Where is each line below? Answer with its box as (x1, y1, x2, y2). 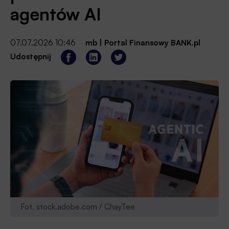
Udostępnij (10, 51, 51, 61)
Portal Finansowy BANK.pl (104, 37, 200, 48)
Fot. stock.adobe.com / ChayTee (20, 202, 135, 212)
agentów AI (10, 3, 101, 25)
